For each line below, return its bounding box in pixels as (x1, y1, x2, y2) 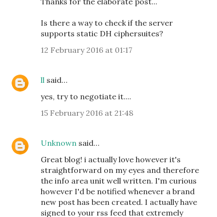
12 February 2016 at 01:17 (41, 45, 132, 55)
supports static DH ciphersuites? (41, 29, 163, 38)
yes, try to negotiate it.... (41, 92, 131, 101)
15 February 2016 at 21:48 (41, 108, 133, 118)
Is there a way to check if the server (41, 18, 173, 28)
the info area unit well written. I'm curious (41, 176, 197, 186)
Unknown (41, 138, 77, 148)
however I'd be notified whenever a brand (41, 186, 195, 196)
